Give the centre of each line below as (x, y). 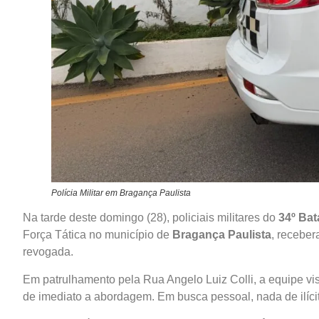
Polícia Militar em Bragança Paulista (121, 193)
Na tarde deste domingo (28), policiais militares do (151, 218)
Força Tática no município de (98, 235)
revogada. (48, 252)
